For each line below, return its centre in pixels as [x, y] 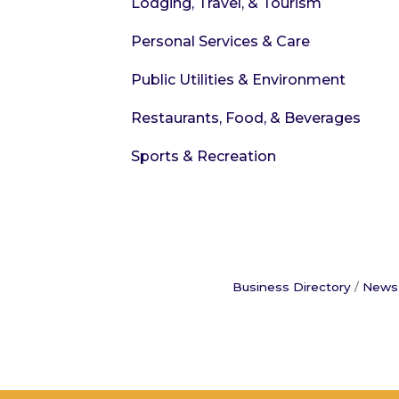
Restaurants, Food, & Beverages [246, 118]
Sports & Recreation [204, 156]
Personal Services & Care [220, 41]
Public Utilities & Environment [238, 80]
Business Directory [292, 287]
